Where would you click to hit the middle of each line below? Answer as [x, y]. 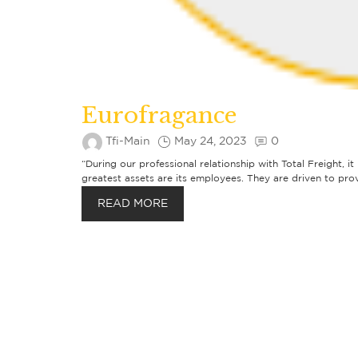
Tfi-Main [128, 141]
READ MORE [133, 204]
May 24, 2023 [211, 141]
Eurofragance [159, 115]
